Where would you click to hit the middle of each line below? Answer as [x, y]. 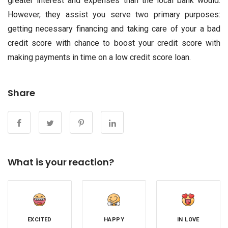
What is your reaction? [61, 162]
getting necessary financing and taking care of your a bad [114, 28]
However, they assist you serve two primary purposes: [114, 14]
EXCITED [40, 219]
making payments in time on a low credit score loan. [99, 57]
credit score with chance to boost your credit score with [114, 43]
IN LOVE [188, 219]
